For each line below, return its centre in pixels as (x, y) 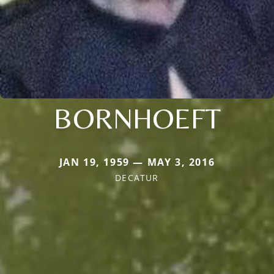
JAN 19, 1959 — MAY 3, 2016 (137, 162)
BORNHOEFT (137, 118)
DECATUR (137, 178)
